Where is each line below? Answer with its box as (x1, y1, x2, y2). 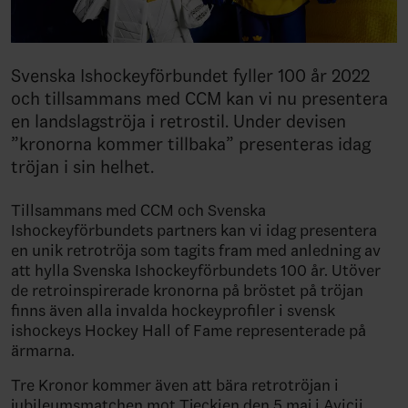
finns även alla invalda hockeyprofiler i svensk (11, 300, 335, 321)
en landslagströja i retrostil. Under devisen (11, 109, 346, 132)
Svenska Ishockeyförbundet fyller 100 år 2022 (11, 64, 370, 87)
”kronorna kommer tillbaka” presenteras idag (11, 132, 371, 155)
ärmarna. (11, 340, 75, 361)
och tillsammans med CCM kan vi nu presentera (11, 87, 388, 109)
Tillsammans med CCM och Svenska (11, 199, 266, 220)
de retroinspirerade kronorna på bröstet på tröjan (11, 280, 363, 301)
